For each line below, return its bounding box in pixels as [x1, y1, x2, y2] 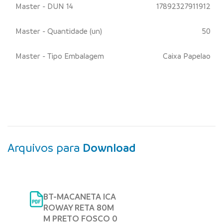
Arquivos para [7, 140, 83, 155]
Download [83, 140, 136, 155]
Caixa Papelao [163, 51, 211, 61]
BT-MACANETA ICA [43, 191, 116, 202]
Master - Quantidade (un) [15, 26, 102, 36]
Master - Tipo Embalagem [15, 51, 104, 61]
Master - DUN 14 [15, 1, 73, 11]
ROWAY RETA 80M [43, 202, 114, 213]
